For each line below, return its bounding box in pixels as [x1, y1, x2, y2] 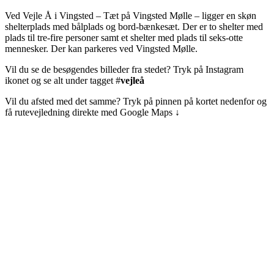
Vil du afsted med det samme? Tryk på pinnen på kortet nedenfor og [5, 95, 267, 106]
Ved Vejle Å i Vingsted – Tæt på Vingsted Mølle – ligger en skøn [5, 10, 256, 21]
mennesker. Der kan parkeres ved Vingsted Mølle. [5, 43, 198, 54]
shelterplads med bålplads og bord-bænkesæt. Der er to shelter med [5, 21, 263, 32]
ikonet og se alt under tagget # [5, 75, 120, 86]
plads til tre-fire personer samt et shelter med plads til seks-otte [5, 32, 243, 43]
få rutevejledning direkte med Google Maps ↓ [5, 106, 180, 117]
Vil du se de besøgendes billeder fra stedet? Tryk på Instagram [5, 64, 243, 75]
